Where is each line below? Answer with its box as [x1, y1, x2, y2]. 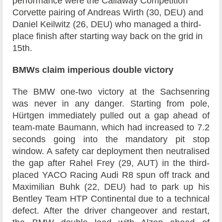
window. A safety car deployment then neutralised [12, 146, 210, 156]
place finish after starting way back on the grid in [12, 31, 203, 41]
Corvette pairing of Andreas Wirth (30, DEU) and [12, 7, 204, 17]
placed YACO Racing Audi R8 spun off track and [12, 169, 210, 180]
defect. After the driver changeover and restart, [12, 205, 210, 216]
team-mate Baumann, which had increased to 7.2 [12, 122, 210, 132]
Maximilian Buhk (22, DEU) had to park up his [12, 181, 210, 192]
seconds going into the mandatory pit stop [12, 134, 210, 144]
